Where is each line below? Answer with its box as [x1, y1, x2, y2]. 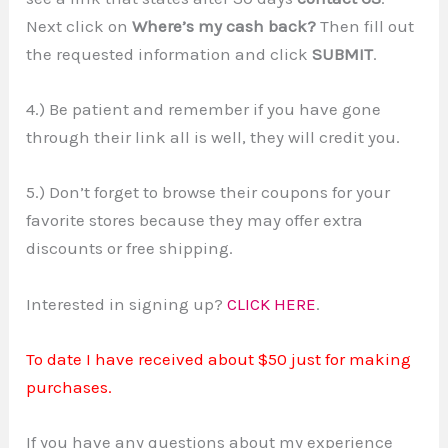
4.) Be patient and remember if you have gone [26, 99, 382, 120]
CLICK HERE [227, 293, 317, 314]
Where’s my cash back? [132, 16, 317, 37]
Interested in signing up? [26, 293, 228, 314]
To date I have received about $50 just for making [26, 348, 412, 369]
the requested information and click [26, 44, 309, 65]
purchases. [26, 376, 113, 397]
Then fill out [316, 16, 415, 37]
